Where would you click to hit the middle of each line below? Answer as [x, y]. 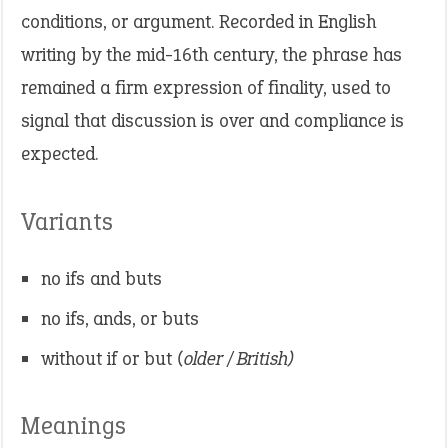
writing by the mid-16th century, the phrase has [211, 54]
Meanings [73, 425]
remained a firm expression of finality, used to [206, 87]
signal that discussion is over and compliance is [212, 120]
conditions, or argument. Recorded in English [198, 21]
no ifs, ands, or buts [120, 318]
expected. [59, 153]
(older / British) [235, 358]
